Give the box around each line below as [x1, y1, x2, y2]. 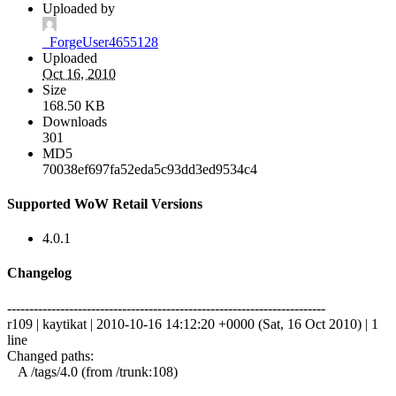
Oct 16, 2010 [42, 65, 116, 81]
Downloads [42, 113, 107, 129]
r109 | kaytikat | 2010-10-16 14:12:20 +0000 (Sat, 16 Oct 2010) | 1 [7, 316, 378, 331]
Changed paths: [7, 347, 94, 363]
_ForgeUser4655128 [42, 34, 158, 49]
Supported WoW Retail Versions [7, 195, 202, 211]
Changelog [7, 265, 72, 281]
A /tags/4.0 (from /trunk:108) [7, 363, 178, 379]
